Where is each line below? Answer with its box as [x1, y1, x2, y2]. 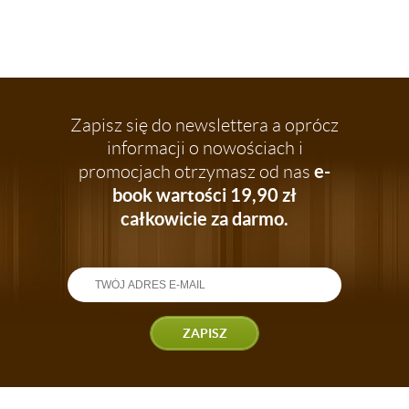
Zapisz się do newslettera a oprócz [70, 115, 339, 136]
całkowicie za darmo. [121, 208, 288, 230]
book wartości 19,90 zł [112, 184, 297, 206]
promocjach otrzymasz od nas [79, 162, 314, 183]
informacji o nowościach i [106, 138, 303, 159]
